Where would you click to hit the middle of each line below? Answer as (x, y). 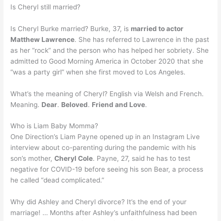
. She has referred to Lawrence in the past (142, 39)
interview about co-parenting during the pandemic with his (103, 148)
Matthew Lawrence (43, 39)
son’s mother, (33, 159)
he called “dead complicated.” (57, 180)
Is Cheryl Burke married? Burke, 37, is (71, 28)
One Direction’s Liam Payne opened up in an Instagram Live (105, 137)
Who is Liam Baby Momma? (55, 126)
